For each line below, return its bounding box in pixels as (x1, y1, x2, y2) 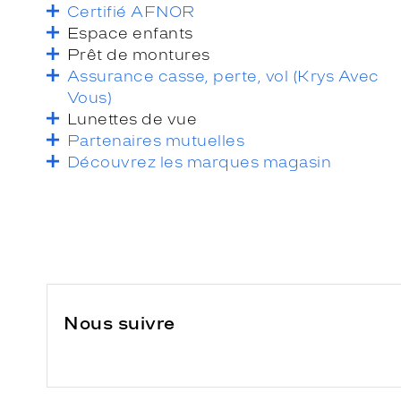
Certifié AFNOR (67, 2, 195, 21)
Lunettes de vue (67, 109, 198, 128)
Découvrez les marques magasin (67, 152, 332, 171)
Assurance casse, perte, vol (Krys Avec (67, 66, 380, 85)
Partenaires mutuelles (67, 131, 245, 149)
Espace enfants (67, 23, 193, 42)
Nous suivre (64, 311, 175, 334)
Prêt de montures (67, 45, 210, 64)
